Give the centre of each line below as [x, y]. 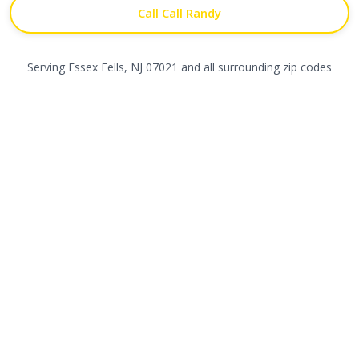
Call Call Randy [179, 13]
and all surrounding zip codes [255, 67]
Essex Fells [96, 67]
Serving [48, 67]
